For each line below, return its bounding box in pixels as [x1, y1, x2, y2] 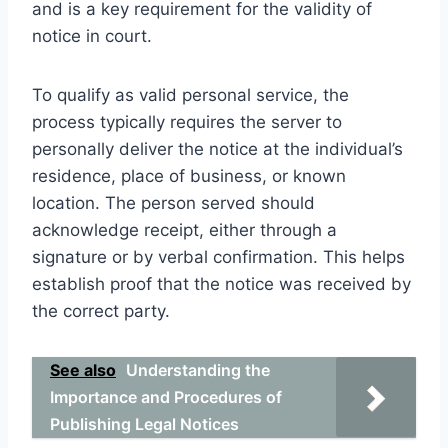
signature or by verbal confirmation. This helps [32, 246, 405, 267]
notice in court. [32, 25, 152, 46]
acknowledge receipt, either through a [32, 219, 337, 240]
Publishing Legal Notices [50, 413, 239, 434]
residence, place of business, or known [32, 165, 346, 186]
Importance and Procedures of [50, 386, 282, 407]
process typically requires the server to [32, 111, 342, 132]
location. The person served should [32, 192, 315, 213]
